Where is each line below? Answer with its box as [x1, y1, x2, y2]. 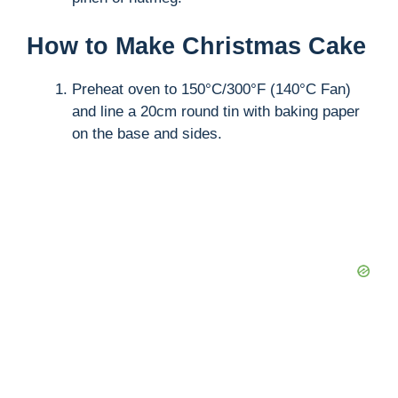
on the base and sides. [72, 124, 222, 142]
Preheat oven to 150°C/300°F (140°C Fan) [72, 80, 351, 98]
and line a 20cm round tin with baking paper [72, 102, 360, 120]
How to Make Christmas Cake [27, 32, 366, 60]
